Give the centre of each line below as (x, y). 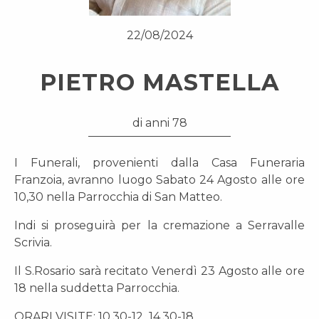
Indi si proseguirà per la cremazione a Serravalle (159, 225)
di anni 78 (159, 123)
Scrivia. (33, 242)
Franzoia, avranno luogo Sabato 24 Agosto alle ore (159, 180)
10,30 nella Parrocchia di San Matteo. (118, 197)
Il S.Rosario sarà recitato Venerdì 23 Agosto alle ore (159, 271)
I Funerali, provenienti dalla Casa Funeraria (159, 163)
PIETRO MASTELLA (159, 82)
